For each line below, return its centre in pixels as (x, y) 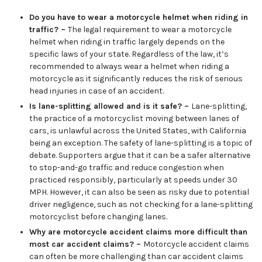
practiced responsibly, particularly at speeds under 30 (133, 180)
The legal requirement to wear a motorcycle (150, 30)
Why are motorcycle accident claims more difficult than (138, 232)
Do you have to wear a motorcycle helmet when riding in (139, 17)
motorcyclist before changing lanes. (98, 217)
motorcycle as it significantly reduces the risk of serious (136, 79)
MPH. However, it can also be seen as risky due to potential (139, 192)
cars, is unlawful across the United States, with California (138, 131)
